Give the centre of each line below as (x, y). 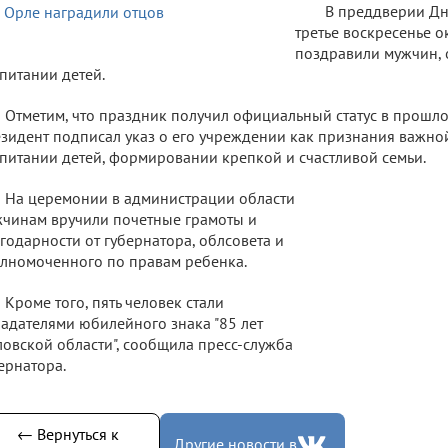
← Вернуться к (67, 433)
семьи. (404, 156)
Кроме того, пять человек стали (114, 301)
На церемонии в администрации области (150, 197)
